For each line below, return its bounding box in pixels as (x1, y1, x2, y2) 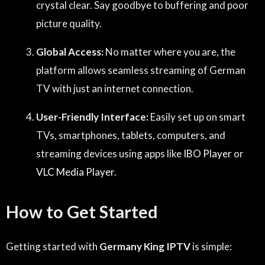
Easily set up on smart (148, 110, 245, 123)
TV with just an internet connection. (36, 82, 193, 95)
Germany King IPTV (99, 240, 190, 253)
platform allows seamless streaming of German (36, 63, 245, 76)
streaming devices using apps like (36, 147, 182, 160)
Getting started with (6, 240, 99, 253)
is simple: (190, 240, 232, 253)
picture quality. (36, 17, 102, 30)
